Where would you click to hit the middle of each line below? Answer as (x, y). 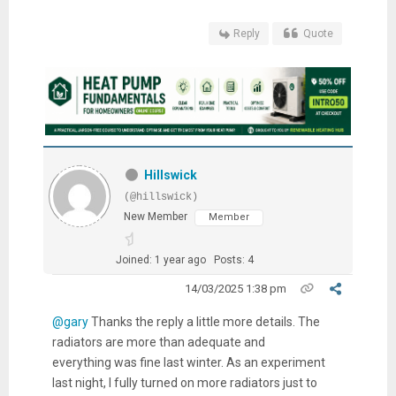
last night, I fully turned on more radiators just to (184, 382)
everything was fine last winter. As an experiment (188, 362)
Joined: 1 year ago (160, 259)
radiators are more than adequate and (158, 342)
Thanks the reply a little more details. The (204, 321)
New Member (155, 216)
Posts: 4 (233, 259)
